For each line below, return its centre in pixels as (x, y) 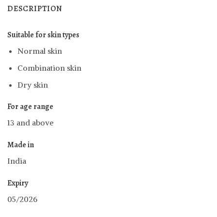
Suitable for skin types (43, 35)
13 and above (31, 123)
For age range (30, 107)
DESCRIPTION (35, 9)
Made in (21, 145)
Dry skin (32, 85)
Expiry (18, 183)
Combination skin (49, 68)
